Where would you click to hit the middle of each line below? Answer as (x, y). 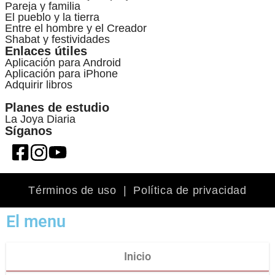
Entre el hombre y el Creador (76, 28)
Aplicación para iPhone (61, 73)
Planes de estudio (57, 107)
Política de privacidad (190, 190)
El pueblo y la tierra (52, 17)
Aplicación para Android (63, 62)
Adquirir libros (39, 84)
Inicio (137, 256)
